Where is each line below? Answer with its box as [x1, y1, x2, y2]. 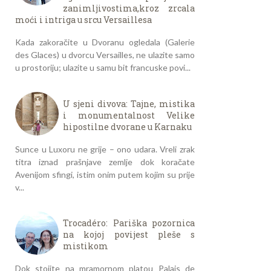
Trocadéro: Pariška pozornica [63, 217, 195, 229]
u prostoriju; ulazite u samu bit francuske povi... [15, 62, 191, 73]
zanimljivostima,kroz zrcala [63, 2, 195, 15]
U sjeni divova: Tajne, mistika [63, 97, 195, 109]
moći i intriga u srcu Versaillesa [15, 14, 152, 26]
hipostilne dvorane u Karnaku [63, 120, 192, 132]
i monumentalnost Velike [63, 109, 195, 121]
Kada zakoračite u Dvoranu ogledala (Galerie [15, 37, 195, 48]
